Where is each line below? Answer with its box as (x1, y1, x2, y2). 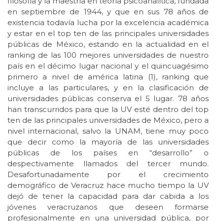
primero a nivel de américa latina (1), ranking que (7, 72, 209, 82)
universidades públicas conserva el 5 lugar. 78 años (7, 94, 209, 104)
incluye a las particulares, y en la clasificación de (7, 83, 209, 93)
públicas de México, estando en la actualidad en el (7, 39, 209, 49)
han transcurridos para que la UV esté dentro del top (7, 105, 209, 114)
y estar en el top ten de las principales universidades (7, 29, 209, 38)
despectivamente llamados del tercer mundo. (7, 159, 209, 169)
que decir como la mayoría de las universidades (7, 137, 209, 147)
